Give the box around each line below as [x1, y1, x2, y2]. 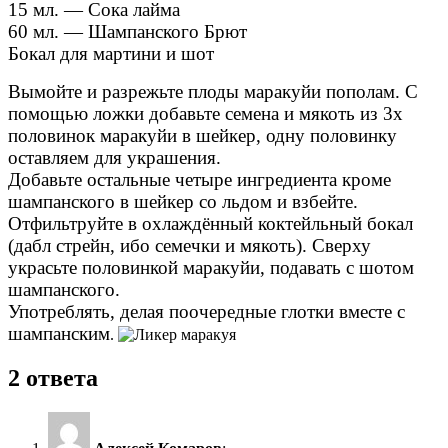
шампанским [8, 322, 110, 344]
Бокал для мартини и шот [8, 42, 214, 64]
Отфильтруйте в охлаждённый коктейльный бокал [8, 212, 413, 234]
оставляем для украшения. [8, 146, 226, 168]
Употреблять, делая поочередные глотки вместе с [8, 300, 405, 322]
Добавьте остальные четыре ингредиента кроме [8, 168, 391, 190]
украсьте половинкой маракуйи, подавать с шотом [8, 256, 414, 278]
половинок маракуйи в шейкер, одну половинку [8, 124, 397, 146]
